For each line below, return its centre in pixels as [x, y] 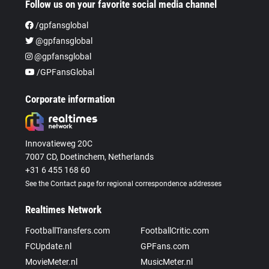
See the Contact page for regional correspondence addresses [124, 183]
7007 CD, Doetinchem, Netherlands [90, 156]
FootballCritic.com [175, 230]
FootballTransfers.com [68, 230]
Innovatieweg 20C [59, 143]
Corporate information [70, 99]
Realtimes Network [64, 209]
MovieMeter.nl [52, 261]
